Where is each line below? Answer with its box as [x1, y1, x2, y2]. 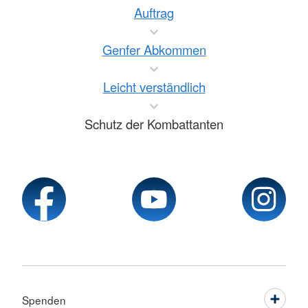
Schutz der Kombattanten [85, 115, 223, 133]
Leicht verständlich [102, 78, 206, 96]
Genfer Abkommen [102, 41, 206, 59]
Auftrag [134, 3, 174, 22]
